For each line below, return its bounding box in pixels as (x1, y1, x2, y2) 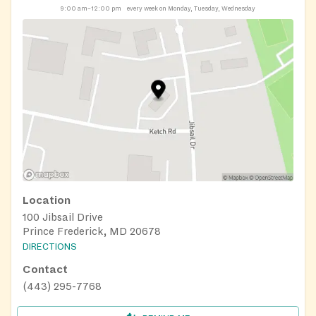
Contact (23, 264, 68, 276)
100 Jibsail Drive (23, 212, 103, 224)
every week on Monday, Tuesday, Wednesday (127, 4, 255, 12)
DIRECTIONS (23, 242, 77, 253)
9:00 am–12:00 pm (61, 4, 121, 12)
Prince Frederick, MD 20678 (23, 226, 161, 238)
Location (23, 195, 71, 207)
